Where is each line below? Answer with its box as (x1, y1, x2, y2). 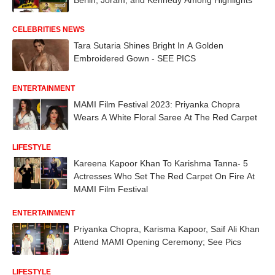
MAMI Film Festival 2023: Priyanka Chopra (74, 99, 240, 109)
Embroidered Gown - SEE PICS (74, 53, 196, 64)
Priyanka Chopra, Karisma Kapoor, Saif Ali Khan (74, 223, 260, 234)
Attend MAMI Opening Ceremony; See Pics (74, 236, 241, 247)
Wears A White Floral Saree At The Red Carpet (74, 112, 257, 122)
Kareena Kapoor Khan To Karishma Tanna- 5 (74, 158, 248, 168)
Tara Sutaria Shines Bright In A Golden (74, 41, 223, 51)
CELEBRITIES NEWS (12, 25, 85, 34)
